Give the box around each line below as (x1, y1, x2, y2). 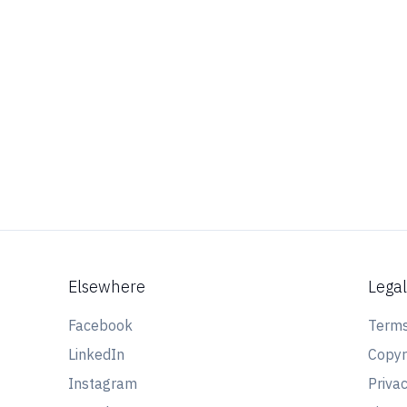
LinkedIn (67, 345, 124, 363)
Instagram (67, 374, 137, 392)
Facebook (67, 316, 133, 334)
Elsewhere (67, 276, 145, 297)
